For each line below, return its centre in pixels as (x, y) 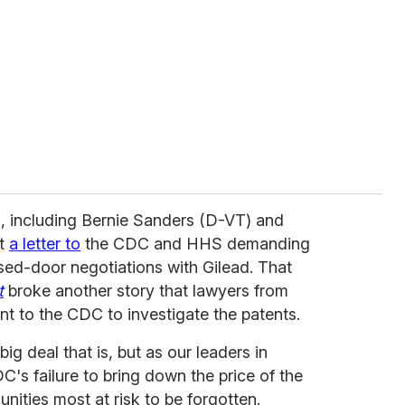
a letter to (45, 244)
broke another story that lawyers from (146, 291)
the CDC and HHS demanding (195, 244)
